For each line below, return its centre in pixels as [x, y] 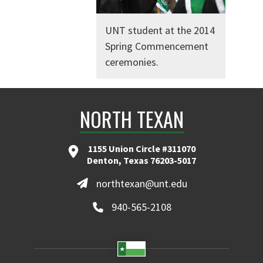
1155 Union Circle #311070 [141, 148]
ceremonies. [132, 62]
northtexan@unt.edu [141, 183]
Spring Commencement [157, 46]
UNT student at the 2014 [160, 30]
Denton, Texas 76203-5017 [141, 160]
